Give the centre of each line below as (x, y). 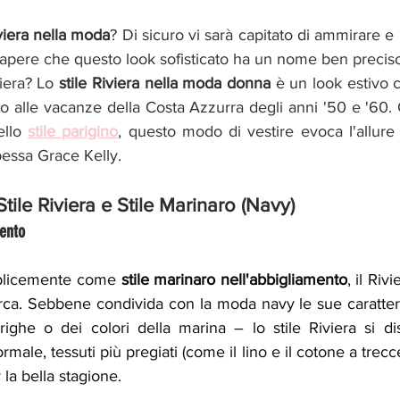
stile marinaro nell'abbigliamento (234, 280)
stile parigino (73, 132)
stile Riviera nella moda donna (165, 83)
